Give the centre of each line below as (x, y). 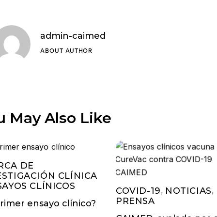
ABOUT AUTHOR (66, 51)
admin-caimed (73, 36)
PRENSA (135, 201)
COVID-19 (138, 191)
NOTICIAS (188, 191)
